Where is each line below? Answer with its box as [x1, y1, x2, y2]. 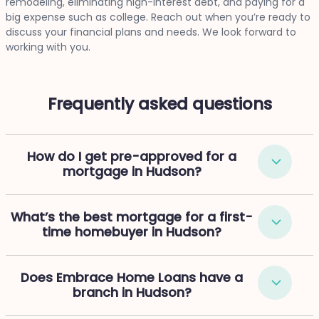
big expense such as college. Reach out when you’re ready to [6, 10, 310, 25]
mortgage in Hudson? [62, 163, 202, 181]
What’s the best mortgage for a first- [11, 209, 253, 226]
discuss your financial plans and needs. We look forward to [6, 25, 296, 40]
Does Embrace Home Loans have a [21, 269, 244, 287]
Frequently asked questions [47, 93, 272, 116]
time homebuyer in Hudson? [42, 224, 222, 241]
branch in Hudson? [72, 284, 192, 302]
